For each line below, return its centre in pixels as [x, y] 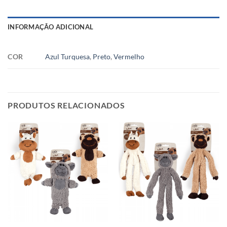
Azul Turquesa [68, 56]
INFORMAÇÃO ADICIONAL [51, 27]
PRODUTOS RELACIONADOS [66, 105]
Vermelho [129, 56]
